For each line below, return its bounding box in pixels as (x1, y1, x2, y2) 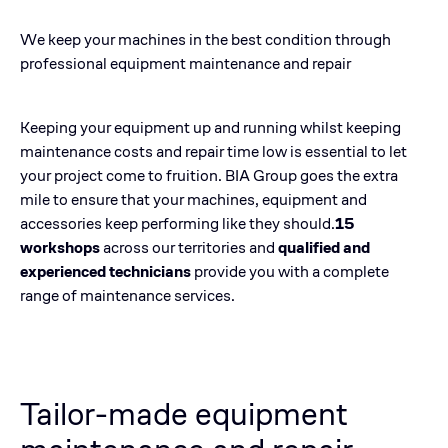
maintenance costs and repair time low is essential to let (20, 141, 407, 162)
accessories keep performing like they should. (20, 213, 335, 234)
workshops (20, 237, 100, 258)
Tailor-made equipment (20, 394, 348, 434)
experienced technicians (20, 261, 191, 282)
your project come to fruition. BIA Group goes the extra (20, 165, 398, 186)
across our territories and (100, 237, 278, 258)
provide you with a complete (191, 261, 389, 282)
